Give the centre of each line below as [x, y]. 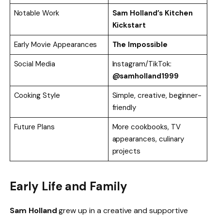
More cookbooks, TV [146, 127]
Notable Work [36, 13]
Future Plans [34, 127]
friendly [124, 107]
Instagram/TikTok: [142, 64]
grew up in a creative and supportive [122, 211]
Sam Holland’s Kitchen [152, 13]
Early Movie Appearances [55, 44]
